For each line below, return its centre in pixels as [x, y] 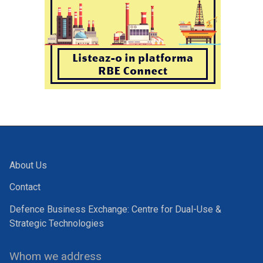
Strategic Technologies [57, 223]
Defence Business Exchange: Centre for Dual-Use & [115, 209]
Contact [25, 187]
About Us [28, 165]
